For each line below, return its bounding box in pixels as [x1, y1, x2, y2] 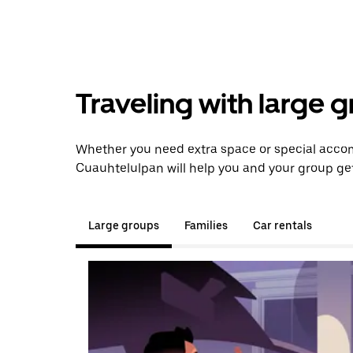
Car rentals [253, 219, 312, 232]
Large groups [88, 219, 159, 232]
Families [184, 219, 228, 232]
